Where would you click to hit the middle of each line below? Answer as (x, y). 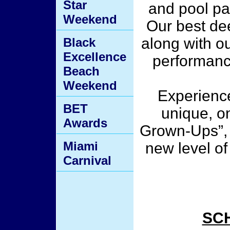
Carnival (87, 160)
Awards (85, 123)
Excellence (95, 57)
